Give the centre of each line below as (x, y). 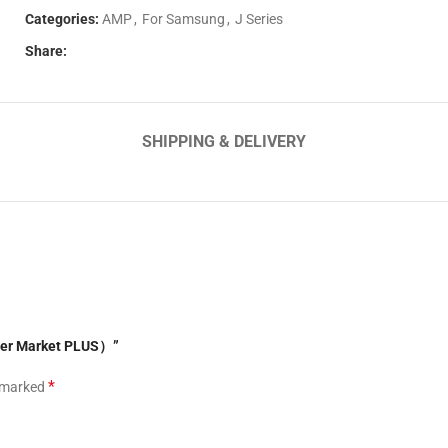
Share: (46, 51)
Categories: (62, 19)
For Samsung (184, 19)
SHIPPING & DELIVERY (224, 141)
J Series (259, 19)
